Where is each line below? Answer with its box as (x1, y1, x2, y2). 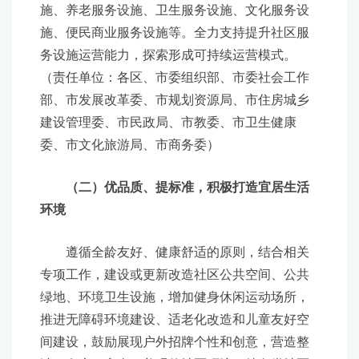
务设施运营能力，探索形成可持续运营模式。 (40, 48, 296, 62)
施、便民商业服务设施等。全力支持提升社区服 (40, 26, 309, 39)
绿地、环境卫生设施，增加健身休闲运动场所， (40, 290, 309, 304)
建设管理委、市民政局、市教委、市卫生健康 (40, 115, 296, 129)
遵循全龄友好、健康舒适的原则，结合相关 (40, 245, 309, 259)
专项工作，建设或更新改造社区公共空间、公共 (40, 268, 309, 281)
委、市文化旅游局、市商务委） (40, 138, 220, 151)
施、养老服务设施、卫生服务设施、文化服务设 (40, 3, 309, 17)
